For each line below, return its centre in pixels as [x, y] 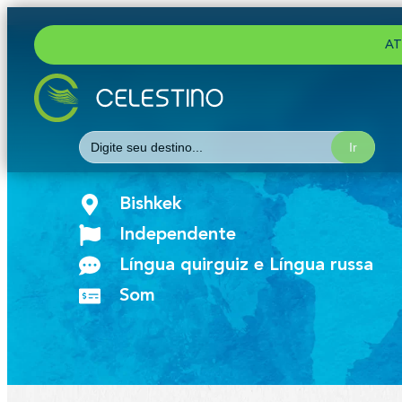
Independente [178, 235]
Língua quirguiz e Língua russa [246, 265]
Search [100, 137]
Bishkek [150, 204]
